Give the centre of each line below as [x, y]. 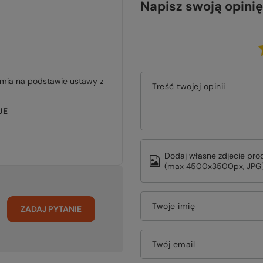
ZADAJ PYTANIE [51, 209]
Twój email [173, 244]
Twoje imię [173, 206]
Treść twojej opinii [189, 86]
